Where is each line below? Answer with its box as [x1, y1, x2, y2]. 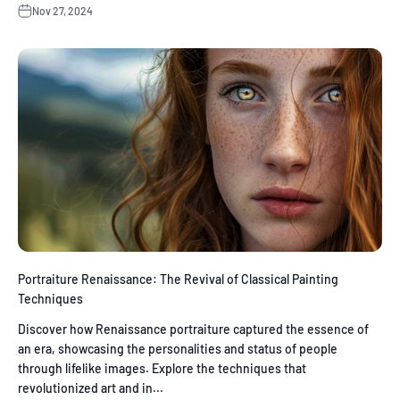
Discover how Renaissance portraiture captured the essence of [18, 321, 369, 337]
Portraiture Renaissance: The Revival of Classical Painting [18, 271, 338, 287]
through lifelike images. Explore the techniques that [18, 361, 306, 377]
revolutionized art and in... [18, 380, 163, 396]
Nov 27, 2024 [32, 4, 93, 17]
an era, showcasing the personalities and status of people [18, 341, 337, 357]
